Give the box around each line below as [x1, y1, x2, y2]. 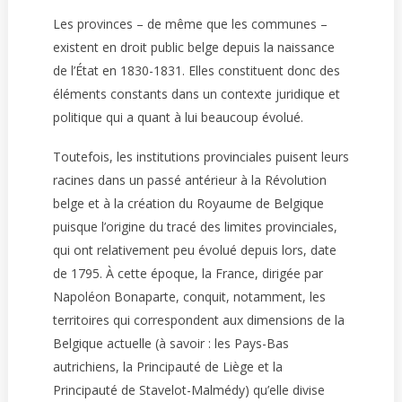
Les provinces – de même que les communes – [52, 15, 328, 32]
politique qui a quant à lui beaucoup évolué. [52, 109, 303, 126]
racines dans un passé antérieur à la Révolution [52, 171, 327, 188]
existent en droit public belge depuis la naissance [52, 39, 335, 56]
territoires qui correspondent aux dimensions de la [52, 311, 345, 328]
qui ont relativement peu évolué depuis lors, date [52, 241, 336, 258]
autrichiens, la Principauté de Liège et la [52, 358, 283, 375]
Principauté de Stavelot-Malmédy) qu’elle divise [52, 381, 325, 398]
